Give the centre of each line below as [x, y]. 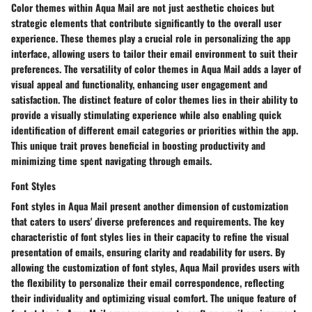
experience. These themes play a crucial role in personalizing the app [151, 38]
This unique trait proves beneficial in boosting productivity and [138, 145]
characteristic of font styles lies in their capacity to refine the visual [150, 236]
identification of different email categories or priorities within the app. [155, 130]
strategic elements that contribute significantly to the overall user [146, 22]
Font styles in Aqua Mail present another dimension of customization [150, 205]
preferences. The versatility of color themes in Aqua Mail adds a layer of [156, 68]
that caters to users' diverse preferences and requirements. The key [148, 221]
